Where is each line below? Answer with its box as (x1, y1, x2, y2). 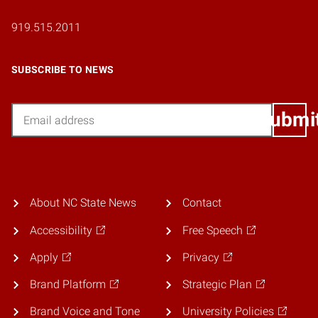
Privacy (182, 250, 219, 264)
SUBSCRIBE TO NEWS (11, 64, 114, 76)
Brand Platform (29, 277, 106, 291)
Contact (182, 196, 221, 210)
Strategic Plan (182, 277, 252, 291)
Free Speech (182, 223, 243, 237)
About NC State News (29, 196, 136, 210)
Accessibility (29, 223, 92, 237)
